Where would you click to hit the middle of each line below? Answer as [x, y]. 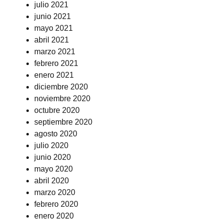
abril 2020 [52, 181]
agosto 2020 [56, 134]
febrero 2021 [56, 63]
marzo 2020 [55, 192]
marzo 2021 [55, 52]
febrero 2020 [56, 204]
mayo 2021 [54, 28]
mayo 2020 [54, 169]
